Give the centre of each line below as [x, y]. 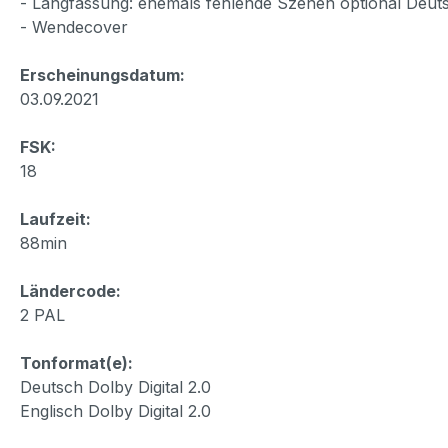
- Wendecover [74, 26]
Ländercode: [70, 290]
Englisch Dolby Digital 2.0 [115, 410]
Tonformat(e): [76, 362]
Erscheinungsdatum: [102, 74]
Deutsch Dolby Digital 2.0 [115, 386]
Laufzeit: [55, 218]
